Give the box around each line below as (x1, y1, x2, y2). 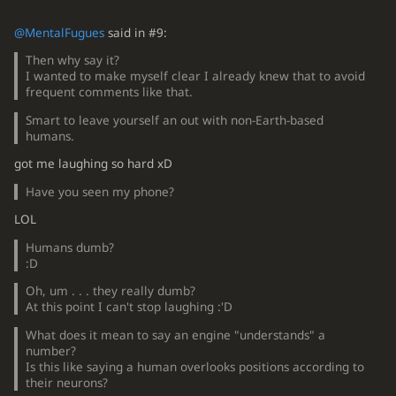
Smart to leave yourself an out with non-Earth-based (26, 111, 324, 128)
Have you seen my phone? (26, 183, 175, 200)
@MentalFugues (13, 24, 104, 41)
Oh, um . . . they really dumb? (26, 283, 196, 300)
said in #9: (103, 24, 167, 41)
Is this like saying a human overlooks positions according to (26, 358, 365, 375)
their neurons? (26, 374, 109, 391)
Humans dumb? (26, 239, 115, 255)
